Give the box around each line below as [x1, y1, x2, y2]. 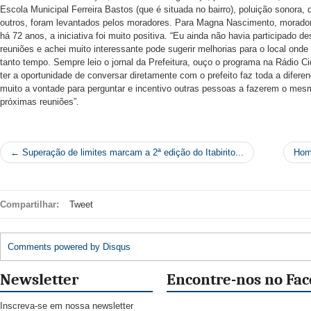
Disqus [103, 242, 131, 253]
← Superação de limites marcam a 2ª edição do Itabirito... [10, 147, 244, 158]
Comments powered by [8, 242, 103, 253]
